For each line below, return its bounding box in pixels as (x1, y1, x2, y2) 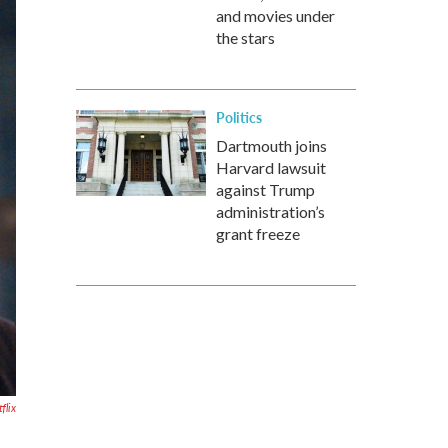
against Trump (216, 180, 315, 199)
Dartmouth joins (216, 136, 327, 155)
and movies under (216, 6, 335, 25)
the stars (216, 28, 275, 47)
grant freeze (216, 224, 300, 243)
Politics (216, 107, 262, 127)
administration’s (216, 202, 325, 221)
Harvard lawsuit (216, 158, 326, 177)
